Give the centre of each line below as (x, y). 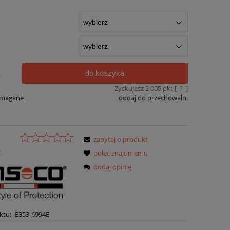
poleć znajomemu (121, 153)
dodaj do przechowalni (153, 97)
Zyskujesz (130, 88)
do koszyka (105, 73)
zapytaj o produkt (121, 139)
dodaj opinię (113, 167)
